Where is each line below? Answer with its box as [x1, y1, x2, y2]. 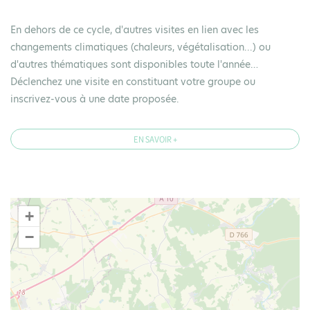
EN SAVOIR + [133, 132, 177, 145]
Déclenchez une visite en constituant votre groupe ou [10, 74, 255, 89]
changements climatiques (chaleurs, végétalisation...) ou [10, 39, 271, 54]
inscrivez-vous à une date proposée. [10, 91, 179, 106]
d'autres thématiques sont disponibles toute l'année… [10, 57, 258, 71]
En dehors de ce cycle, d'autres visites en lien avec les [10, 22, 259, 37]
